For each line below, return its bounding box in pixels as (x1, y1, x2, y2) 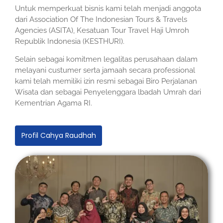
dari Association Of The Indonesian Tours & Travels (15, 14, 187, 24)
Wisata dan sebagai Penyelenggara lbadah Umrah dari (15, 88, 201, 97)
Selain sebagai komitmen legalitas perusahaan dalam (15, 55, 198, 64)
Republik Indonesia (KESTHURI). (15, 36, 124, 46)
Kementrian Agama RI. (15, 99, 92, 108)
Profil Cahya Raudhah (21, 130, 96, 141)
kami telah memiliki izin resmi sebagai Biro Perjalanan (15, 77, 197, 86)
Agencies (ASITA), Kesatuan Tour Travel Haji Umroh (15, 25, 189, 35)
